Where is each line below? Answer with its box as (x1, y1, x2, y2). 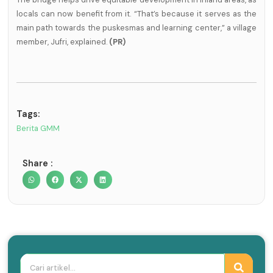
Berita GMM (16, 122, 60, 133)
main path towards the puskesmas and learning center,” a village (16, 23, 257, 34)
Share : (22, 158, 52, 169)
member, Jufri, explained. (16, 37, 109, 48)
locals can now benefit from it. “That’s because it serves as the (16, 9, 257, 19)
